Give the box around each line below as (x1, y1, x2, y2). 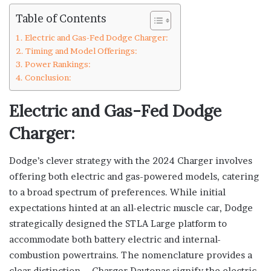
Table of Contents (16, 12, 106, 25)
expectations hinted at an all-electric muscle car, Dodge (9, 201, 253, 214)
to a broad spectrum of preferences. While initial (9, 186, 226, 198)
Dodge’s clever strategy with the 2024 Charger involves (9, 154, 252, 166)
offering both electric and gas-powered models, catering (9, 170, 259, 182)
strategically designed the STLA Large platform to (9, 217, 227, 229)
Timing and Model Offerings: (25, 46, 137, 56)
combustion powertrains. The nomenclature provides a (9, 249, 252, 261)
